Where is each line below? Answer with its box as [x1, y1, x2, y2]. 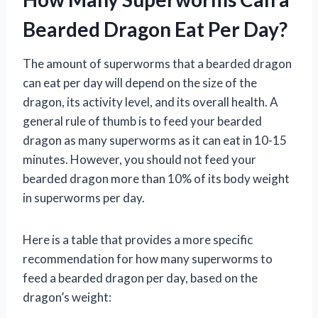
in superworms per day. [23, 190, 145, 205]
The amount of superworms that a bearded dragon [23, 55, 292, 71]
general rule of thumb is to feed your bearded [23, 113, 262, 128]
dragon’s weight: [23, 289, 111, 305]
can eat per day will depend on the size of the [23, 75, 257, 90]
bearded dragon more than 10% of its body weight [23, 170, 290, 186]
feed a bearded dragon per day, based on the [23, 270, 258, 285]
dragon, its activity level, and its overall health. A [23, 94, 278, 109]
